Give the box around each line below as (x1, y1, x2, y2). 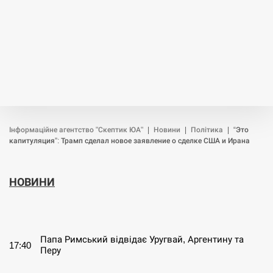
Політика (191, 126, 223, 134)
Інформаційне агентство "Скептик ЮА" (9, 126, 143, 134)
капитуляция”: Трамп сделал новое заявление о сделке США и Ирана (9, 136, 250, 145)
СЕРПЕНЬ (18, 204, 71, 217)
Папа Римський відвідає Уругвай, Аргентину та (40, 234, 244, 244)
